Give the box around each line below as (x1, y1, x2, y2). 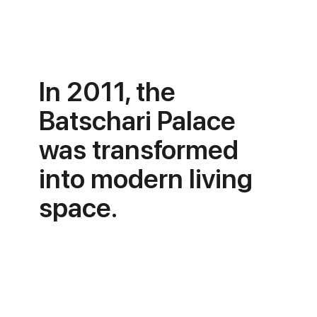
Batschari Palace (39, 104, 236, 137)
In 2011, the (39, 75, 176, 108)
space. (39, 191, 118, 224)
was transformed (39, 133, 239, 166)
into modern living (39, 162, 253, 195)
